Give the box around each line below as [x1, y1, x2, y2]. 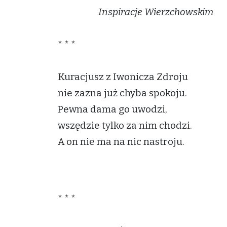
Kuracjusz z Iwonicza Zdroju [58, 71, 188, 83]
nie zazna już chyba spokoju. [58, 87, 187, 99]
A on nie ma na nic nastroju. [58, 136, 184, 147]
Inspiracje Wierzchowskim [58, 6, 213, 18]
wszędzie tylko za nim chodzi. [58, 120, 192, 131]
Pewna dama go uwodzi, [58, 103, 167, 115]
